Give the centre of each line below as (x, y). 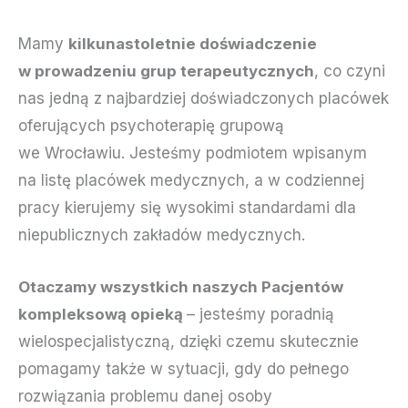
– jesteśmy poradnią (260, 314)
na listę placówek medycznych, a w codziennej (191, 180)
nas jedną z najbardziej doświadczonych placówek (204, 98)
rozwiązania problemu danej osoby (145, 396)
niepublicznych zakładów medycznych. (162, 235)
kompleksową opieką (102, 314)
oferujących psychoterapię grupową (151, 125)
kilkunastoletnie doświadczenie (193, 43)
